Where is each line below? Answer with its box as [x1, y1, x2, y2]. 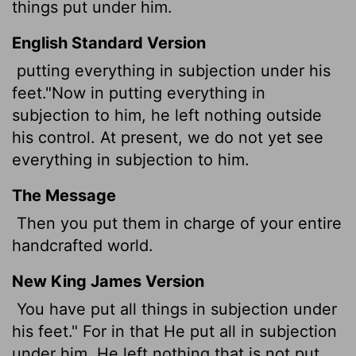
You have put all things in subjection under [12, 299, 337, 319]
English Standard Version [12, 33, 206, 52]
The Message [12, 185, 116, 205]
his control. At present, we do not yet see [12, 127, 323, 147]
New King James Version [12, 271, 204, 291]
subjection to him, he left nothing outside [12, 105, 322, 125]
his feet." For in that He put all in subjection [12, 321, 337, 341]
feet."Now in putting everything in [12, 83, 265, 103]
